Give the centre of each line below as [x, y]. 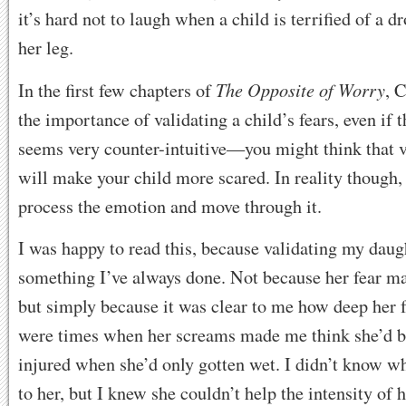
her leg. [46, 47]
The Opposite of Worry [300, 89]
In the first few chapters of [117, 90]
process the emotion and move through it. [170, 206]
